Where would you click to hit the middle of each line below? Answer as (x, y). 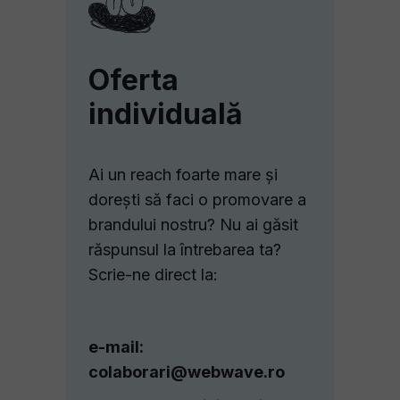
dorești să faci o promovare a (197, 200)
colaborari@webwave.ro (187, 372)
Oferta (133, 80)
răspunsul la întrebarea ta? (185, 250)
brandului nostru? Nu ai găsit (193, 225)
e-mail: (116, 347)
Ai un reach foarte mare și (183, 175)
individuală (166, 114)
